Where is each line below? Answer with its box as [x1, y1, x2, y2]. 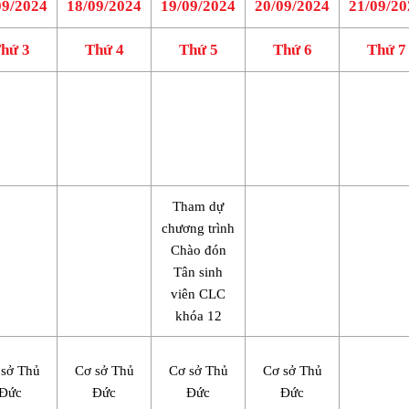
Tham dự [173, 199, 224, 215]
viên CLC [171, 287, 225, 302]
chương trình [162, 221, 235, 236]
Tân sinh [173, 265, 223, 280]
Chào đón [170, 243, 226, 258]
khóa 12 [174, 309, 222, 324]
